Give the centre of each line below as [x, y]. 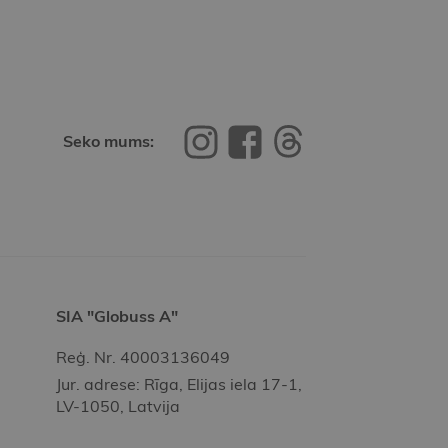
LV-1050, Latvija [118, 406]
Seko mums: [108, 141]
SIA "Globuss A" [117, 316]
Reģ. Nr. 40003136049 [143, 357]
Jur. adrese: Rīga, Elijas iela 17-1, [179, 384]
